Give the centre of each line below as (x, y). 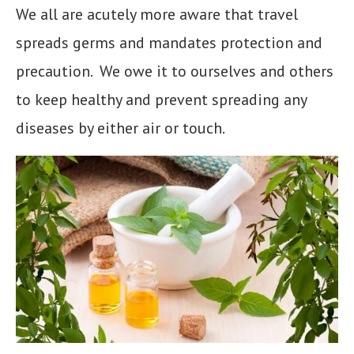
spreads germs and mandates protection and (169, 42)
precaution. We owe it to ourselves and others (175, 71)
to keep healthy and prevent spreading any (161, 99)
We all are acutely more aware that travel (157, 14)
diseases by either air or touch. (122, 128)
